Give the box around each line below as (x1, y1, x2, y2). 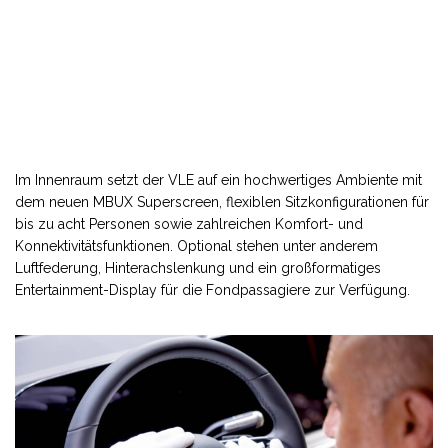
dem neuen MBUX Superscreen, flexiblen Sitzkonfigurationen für (15, 193, 429, 210)
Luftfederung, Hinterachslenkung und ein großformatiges (15, 259, 381, 276)
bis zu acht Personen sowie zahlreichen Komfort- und (15, 215, 363, 232)
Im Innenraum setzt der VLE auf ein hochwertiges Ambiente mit (15, 171, 422, 188)
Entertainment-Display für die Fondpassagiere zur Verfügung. (15, 281, 410, 298)
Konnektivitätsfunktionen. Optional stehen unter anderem (15, 237, 378, 254)
